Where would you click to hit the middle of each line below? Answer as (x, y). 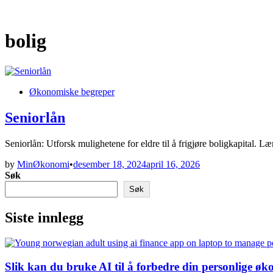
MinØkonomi (43, 164)
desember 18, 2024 (110, 164)
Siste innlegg (44, 217)
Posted (17, 91)
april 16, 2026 (173, 164)
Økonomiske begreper (72, 91)
